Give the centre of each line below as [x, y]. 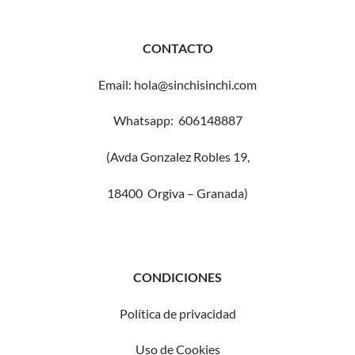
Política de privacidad [177, 313]
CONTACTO [177, 48]
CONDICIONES [177, 277]
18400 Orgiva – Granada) [177, 193]
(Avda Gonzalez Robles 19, [177, 157]
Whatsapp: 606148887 [177, 120]
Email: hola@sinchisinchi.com [177, 84]
